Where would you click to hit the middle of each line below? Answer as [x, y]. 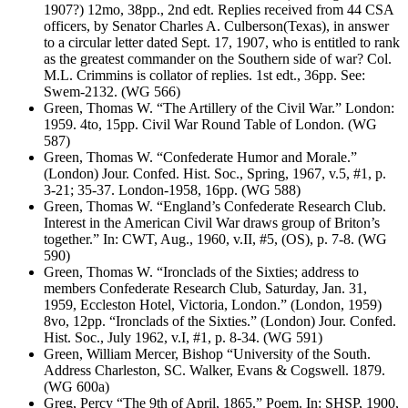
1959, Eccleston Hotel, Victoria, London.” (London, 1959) [213, 304]
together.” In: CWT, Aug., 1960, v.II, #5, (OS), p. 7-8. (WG [215, 239]
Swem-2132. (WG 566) [112, 91]
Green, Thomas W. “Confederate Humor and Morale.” [200, 157]
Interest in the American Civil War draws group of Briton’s [212, 222]
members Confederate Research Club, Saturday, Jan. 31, [205, 288]
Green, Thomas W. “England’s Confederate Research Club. [215, 206]
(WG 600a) [76, 386]
